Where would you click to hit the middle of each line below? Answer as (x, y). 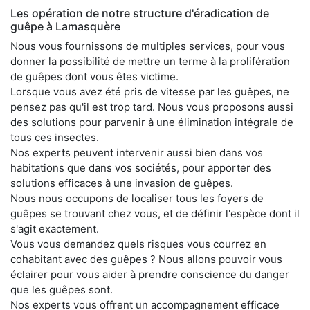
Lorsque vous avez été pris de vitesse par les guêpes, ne (150, 92)
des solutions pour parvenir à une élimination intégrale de (152, 122)
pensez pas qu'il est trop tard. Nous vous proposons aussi (152, 107)
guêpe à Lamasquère (65, 27)
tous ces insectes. (55, 138)
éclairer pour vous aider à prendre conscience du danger (150, 275)
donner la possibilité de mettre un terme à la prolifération (150, 62)
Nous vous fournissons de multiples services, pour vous (148, 46)
